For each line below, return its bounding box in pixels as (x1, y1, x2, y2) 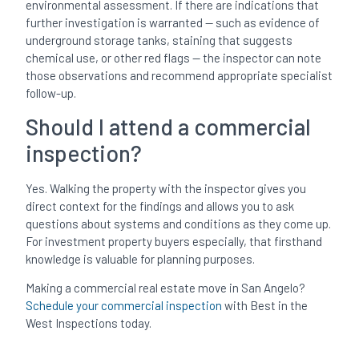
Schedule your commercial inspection (26, 298, 223, 313)
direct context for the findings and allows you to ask (26, 198, 295, 213)
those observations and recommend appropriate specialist (26, 68, 333, 83)
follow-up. (26, 86, 77, 101)
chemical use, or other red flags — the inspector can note (26, 50, 322, 66)
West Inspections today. (26, 316, 152, 331)
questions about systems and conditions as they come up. (26, 216, 332, 231)
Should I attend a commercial (26, 112, 312, 140)
